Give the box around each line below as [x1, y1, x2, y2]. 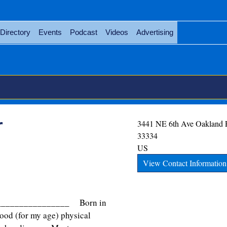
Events [38, 28, 62, 36]
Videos [105, 28, 128, 36]
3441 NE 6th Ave [137, 118, 194, 129]
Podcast [69, 28, 97, 36]
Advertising [136, 28, 173, 36]
